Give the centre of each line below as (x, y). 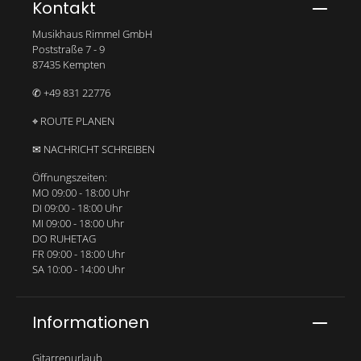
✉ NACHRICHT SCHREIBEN (93, 149)
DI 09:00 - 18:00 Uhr (77, 207)
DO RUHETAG (64, 238)
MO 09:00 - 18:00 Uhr (81, 192)
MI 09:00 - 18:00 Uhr (78, 223)
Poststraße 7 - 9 (68, 49)
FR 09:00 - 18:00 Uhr (79, 253)
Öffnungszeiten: (70, 177)
